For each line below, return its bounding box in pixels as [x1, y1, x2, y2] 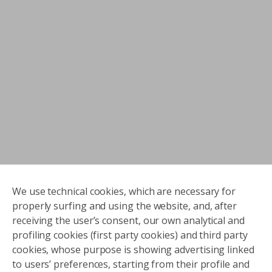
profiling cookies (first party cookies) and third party [12, 228, 248, 242]
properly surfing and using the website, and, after [12, 199, 237, 212]
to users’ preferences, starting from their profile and [12, 257, 250, 271]
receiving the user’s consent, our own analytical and [12, 214, 245, 227]
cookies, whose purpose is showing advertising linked [12, 243, 254, 256]
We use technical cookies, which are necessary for [12, 185, 236, 198]
